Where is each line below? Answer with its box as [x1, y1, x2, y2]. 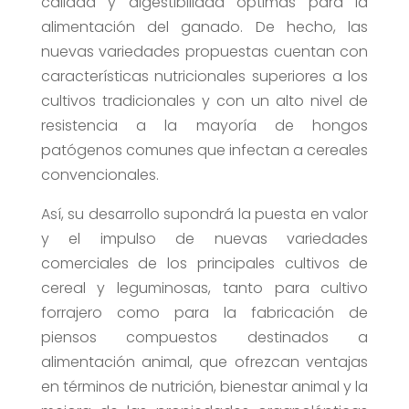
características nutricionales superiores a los [40, 66, 369, 88]
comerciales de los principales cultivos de [40, 253, 369, 275]
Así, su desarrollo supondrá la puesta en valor [40, 204, 369, 225]
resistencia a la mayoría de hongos [40, 115, 369, 137]
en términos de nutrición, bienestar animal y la [40, 376, 369, 398]
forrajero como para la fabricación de [40, 302, 369, 324]
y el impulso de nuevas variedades [40, 228, 369, 250]
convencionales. [40, 164, 159, 186]
